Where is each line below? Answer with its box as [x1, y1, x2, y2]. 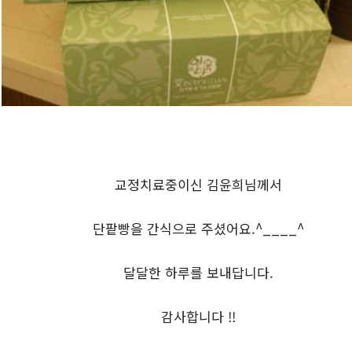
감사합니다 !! [160, 306, 236, 326]
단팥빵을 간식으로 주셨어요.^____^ [92, 218, 304, 238]
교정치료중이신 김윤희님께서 [114, 174, 282, 194]
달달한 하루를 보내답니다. [123, 262, 273, 282]
